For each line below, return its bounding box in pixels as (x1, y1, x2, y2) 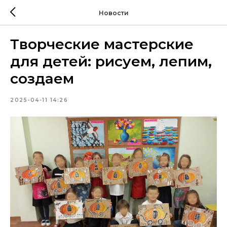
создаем (10, 70, 74, 87)
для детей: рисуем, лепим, (10, 53, 212, 70)
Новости (98, 9, 129, 17)
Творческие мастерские (10, 35, 194, 53)
